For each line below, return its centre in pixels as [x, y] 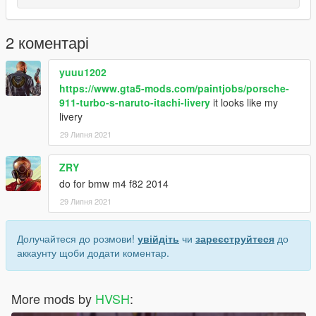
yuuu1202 [83, 72]
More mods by [53, 298]
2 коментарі [47, 42]
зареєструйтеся [235, 238]
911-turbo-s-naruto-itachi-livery [135, 102]
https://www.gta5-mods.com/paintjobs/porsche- [174, 88]
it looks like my [244, 102]
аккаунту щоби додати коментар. [93, 252]
